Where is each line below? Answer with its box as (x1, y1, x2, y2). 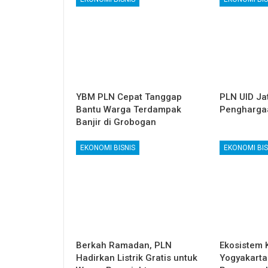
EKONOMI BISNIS (80, 144, 135, 153)
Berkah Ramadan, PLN (76, 240, 172, 251)
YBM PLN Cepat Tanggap (76, 92, 182, 103)
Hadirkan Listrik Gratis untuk (76, 252, 197, 264)
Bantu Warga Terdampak (76, 104, 181, 115)
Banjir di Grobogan (76, 117, 156, 128)
